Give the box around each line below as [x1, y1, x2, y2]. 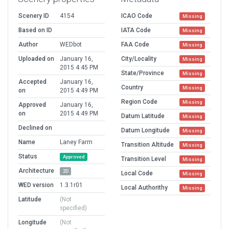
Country [121, 83, 143, 91]
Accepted [18, 78, 47, 85]
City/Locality [121, 55, 156, 62]
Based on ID [18, 26, 52, 34]
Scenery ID [18, 12, 49, 19]
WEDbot [60, 40, 82, 48]
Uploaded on [18, 55, 54, 62]
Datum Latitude [121, 112, 165, 120]
